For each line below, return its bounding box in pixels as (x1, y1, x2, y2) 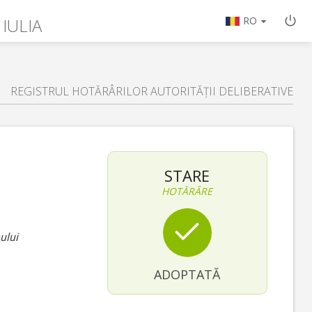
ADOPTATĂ (154, 265, 221, 283)
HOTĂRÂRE (162, 185, 213, 198)
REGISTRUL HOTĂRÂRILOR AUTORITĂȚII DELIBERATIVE (10, 84, 293, 99)
